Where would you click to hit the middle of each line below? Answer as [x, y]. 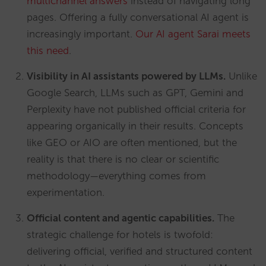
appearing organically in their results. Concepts [135, 126]
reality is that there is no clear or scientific [123, 159]
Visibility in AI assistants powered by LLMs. [126, 76]
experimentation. [66, 192]
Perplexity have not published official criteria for [136, 109]
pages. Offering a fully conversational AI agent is [138, 17]
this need [48, 50]
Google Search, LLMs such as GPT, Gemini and [135, 93]
